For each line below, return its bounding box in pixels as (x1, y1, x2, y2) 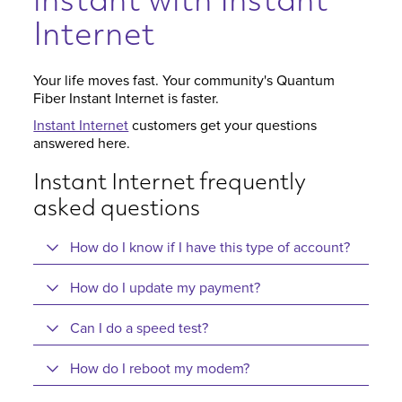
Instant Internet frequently (33, 172, 307, 195)
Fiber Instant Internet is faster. (33, 92, 220, 106)
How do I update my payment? (70, 281, 261, 295)
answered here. (33, 136, 131, 151)
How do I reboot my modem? (70, 362, 250, 376)
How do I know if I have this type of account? (70, 240, 351, 255)
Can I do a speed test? (70, 321, 209, 336)
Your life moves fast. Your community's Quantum (33, 74, 336, 88)
